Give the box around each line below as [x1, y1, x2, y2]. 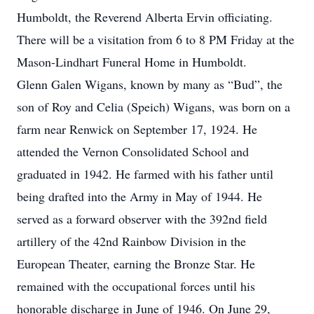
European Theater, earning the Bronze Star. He [17, 255, 255, 272]
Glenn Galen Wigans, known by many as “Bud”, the [17, 76, 282, 93]
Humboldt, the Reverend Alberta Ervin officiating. [17, 8, 273, 25]
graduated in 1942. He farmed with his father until [17, 165, 273, 182]
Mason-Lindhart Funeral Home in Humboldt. [17, 53, 247, 70]
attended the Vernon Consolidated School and [17, 143, 249, 160]
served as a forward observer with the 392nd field [17, 210, 267, 227]
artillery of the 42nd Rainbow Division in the [17, 233, 246, 250]
